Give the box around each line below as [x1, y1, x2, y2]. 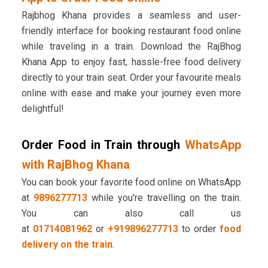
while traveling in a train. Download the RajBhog [21, 41, 242, 53]
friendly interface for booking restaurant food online [21, 25, 242, 37]
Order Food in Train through [21, 138, 185, 153]
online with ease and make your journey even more [21, 87, 242, 99]
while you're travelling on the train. [87, 192, 242, 204]
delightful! [21, 103, 64, 115]
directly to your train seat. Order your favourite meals [21, 72, 242, 84]
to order [178, 223, 220, 235]
